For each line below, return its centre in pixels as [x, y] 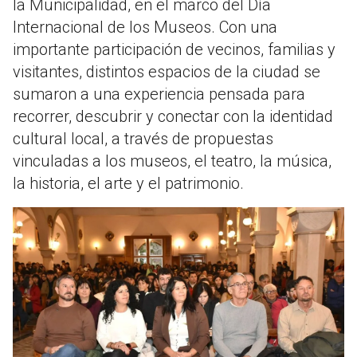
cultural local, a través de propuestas [143, 139]
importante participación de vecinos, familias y [174, 50]
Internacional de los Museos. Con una [145, 27]
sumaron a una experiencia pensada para [159, 94]
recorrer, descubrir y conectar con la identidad [173, 117]
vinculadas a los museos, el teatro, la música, [172, 161]
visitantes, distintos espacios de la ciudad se [167, 72]
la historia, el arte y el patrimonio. [128, 184]
